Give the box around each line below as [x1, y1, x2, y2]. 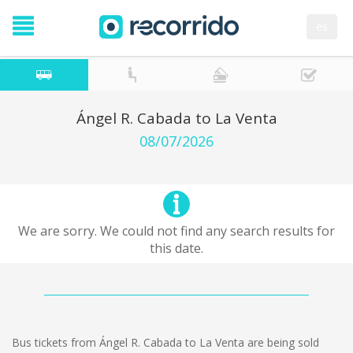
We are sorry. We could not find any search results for [18, 222, 335, 240]
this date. [150, 240, 203, 257]
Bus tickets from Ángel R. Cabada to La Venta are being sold [12, 335, 319, 350]
